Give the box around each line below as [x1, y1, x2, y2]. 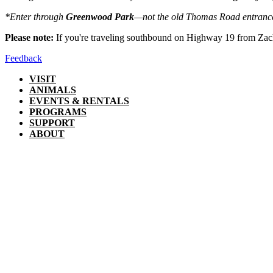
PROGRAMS [29, 106, 87, 117]
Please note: [5, 32, 56, 43]
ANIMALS [29, 84, 76, 95]
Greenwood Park [66, 11, 134, 22]
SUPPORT [29, 117, 75, 128]
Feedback [5, 52, 42, 63]
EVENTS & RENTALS [29, 95, 129, 106]
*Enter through [5, 11, 66, 22]
